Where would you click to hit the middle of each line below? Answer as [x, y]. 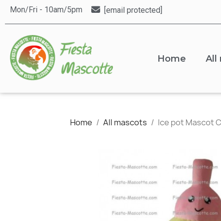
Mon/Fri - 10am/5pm [46, 10]
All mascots [125, 122]
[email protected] [133, 10]
